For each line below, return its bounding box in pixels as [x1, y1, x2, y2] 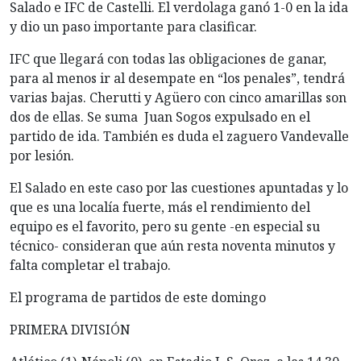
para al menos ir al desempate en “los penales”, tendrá [10, 68, 345, 87]
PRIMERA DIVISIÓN [10, 320, 131, 338]
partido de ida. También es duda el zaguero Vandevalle [10, 127, 349, 145]
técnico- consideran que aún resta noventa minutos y [10, 236, 335, 255]
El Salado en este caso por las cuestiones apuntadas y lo [10, 178, 348, 197]
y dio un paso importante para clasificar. [10, 17, 257, 35]
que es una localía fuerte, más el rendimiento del [10, 197, 310, 216]
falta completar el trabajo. [10, 255, 171, 274]
